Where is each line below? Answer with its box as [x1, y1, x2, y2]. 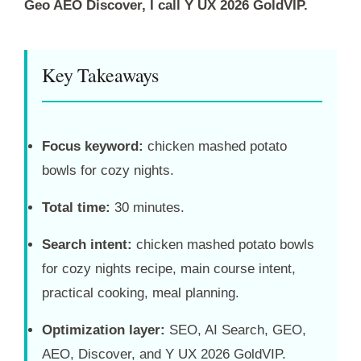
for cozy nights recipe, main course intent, [42, 260, 296, 276]
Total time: [42, 199, 110, 215]
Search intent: [42, 236, 132, 252]
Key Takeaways [42, 61, 159, 88]
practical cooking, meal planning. [42, 284, 239, 301]
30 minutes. [110, 199, 185, 215]
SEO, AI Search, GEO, [165, 322, 306, 338]
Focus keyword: [42, 138, 143, 154]
